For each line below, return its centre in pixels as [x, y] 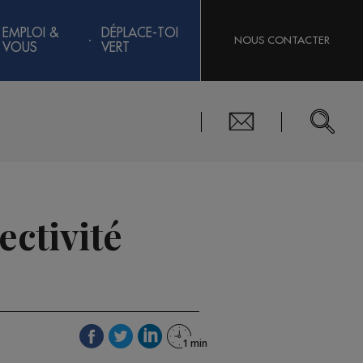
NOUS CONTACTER [282, 40]
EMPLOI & [31, 33]
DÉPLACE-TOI [139, 33]
